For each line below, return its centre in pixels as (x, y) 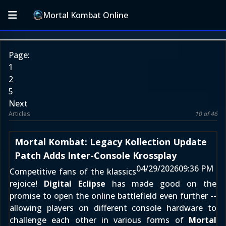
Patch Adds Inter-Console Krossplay (96, 155)
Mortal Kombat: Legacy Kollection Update (111, 142)
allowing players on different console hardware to (113, 208)
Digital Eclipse (74, 184)
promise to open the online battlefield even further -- (113, 196)
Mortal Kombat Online (86, 15)
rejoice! (27, 184)
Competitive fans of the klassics (73, 172)
